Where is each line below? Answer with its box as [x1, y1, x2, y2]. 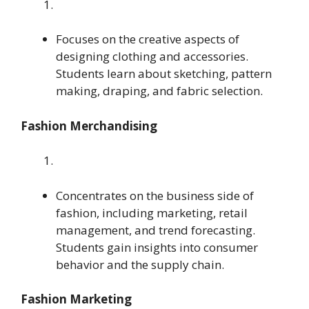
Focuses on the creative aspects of [56, 31, 239, 48]
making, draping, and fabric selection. [56, 83, 263, 99]
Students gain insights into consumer [56, 239, 258, 255]
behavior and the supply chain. [56, 256, 224, 272]
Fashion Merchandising [21, 117, 157, 134]
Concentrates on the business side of [56, 187, 254, 203]
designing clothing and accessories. [56, 48, 248, 65]
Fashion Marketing [21, 291, 132, 308]
